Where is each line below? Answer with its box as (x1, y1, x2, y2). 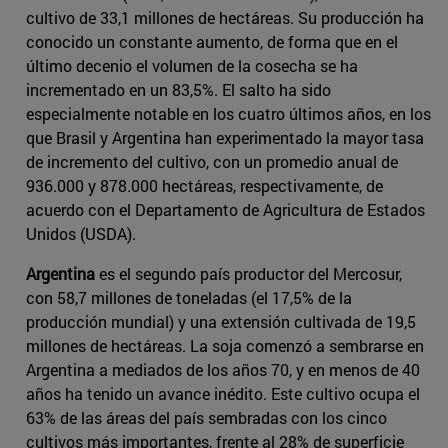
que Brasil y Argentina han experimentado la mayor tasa (26, 127, 424, 149)
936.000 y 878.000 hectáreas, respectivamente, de (26, 175, 383, 197)
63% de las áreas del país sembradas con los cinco (26, 407, 387, 429)
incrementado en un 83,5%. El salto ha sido (26, 79, 331, 101)
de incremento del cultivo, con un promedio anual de (26, 151, 398, 173)
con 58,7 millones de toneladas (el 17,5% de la (26, 287, 352, 309)
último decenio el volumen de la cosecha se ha (26, 55, 358, 77)
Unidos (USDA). (26, 223, 136, 245)
